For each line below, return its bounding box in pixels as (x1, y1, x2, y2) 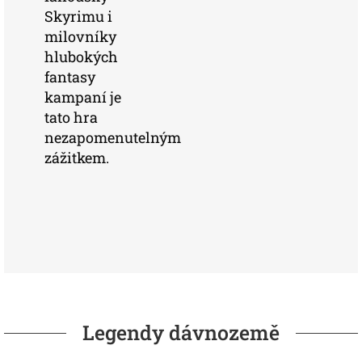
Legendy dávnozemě (82, 319, 280, 346)
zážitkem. (44, 148, 109, 167)
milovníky (44, 27, 116, 46)
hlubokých (44, 47, 118, 66)
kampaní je (44, 87, 121, 107)
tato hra (44, 107, 98, 127)
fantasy (44, 67, 95, 86)
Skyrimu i (44, 6, 112, 26)
